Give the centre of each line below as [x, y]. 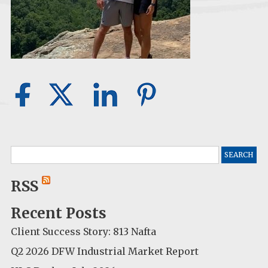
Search [27, 152]
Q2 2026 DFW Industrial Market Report [105, 251]
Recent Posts [59, 213]
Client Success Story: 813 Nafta [83, 231]
